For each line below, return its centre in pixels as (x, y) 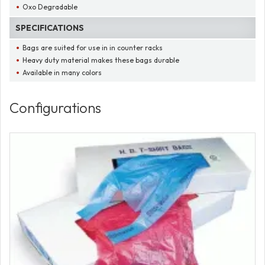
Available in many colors (62, 72)
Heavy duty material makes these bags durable (101, 60)
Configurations (55, 108)
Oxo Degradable (50, 7)
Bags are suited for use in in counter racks (93, 47)
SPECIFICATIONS (50, 28)
